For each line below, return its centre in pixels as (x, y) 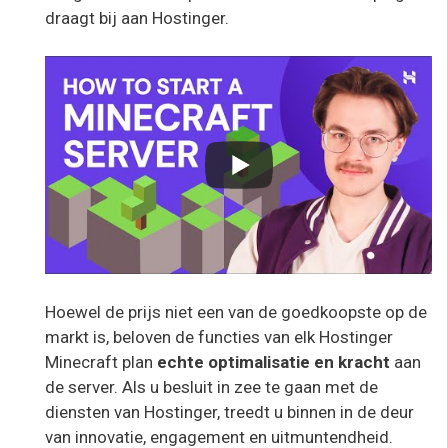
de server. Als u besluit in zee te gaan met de (211, 386)
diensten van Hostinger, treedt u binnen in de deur (229, 411)
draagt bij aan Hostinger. (137, 17)
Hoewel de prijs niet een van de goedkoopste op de (236, 311)
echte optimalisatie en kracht (273, 361)
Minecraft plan (99, 361)
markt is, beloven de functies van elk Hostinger (219, 336)
